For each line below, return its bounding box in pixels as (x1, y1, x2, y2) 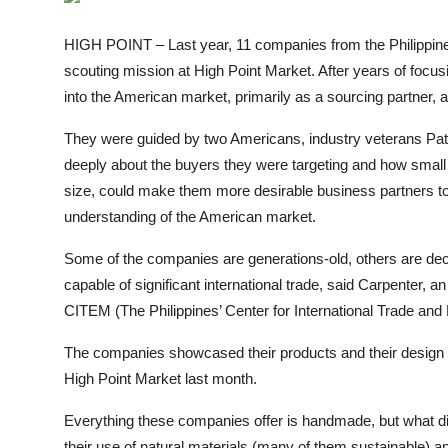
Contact (15, 152, 76, 173)
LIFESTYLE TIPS (15, 54, 136, 75)
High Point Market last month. (64, 370, 257, 387)
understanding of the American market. (64, 208, 316, 225)
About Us (15, 103, 86, 124)
